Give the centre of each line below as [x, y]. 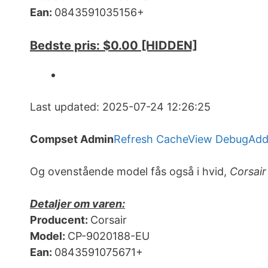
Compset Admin [72, 139]
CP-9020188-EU [109, 236]
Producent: [60, 220]
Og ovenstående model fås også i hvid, [130, 172]
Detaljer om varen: [77, 204]
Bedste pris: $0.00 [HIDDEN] [114, 46]
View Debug [218, 139]
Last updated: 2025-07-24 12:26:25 [120, 107]
